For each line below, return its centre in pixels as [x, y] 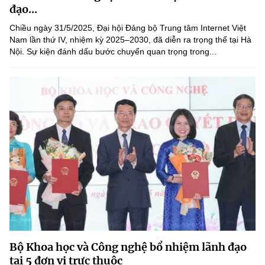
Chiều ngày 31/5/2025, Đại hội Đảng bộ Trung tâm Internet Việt [128, 28]
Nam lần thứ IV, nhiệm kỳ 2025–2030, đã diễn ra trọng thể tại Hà [130, 40]
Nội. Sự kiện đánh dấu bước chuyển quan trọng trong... [113, 51]
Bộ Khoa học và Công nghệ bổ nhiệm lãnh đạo [128, 247]
